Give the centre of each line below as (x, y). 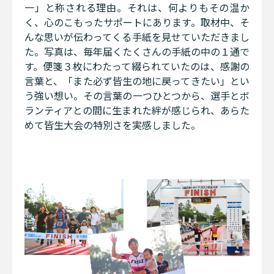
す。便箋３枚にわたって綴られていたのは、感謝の (137, 66)
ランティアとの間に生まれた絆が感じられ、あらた (137, 110)
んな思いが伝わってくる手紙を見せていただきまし (137, 36)
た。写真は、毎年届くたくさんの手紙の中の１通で (137, 51)
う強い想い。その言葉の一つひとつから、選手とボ (137, 95)
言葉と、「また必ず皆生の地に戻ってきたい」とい (137, 80)
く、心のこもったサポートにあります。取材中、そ (137, 22)
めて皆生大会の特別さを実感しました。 (113, 124)
